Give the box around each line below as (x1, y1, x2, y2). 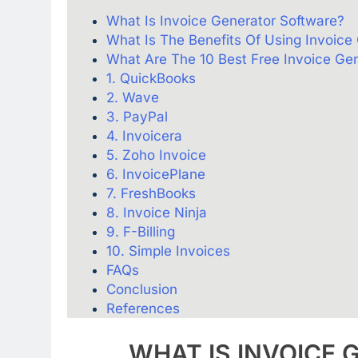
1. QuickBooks (105, 70, 196, 87)
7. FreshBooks (105, 185, 196, 202)
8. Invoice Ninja (105, 205, 207, 221)
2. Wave (105, 89, 159, 106)
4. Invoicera (105, 128, 182, 145)
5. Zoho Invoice (105, 147, 206, 164)
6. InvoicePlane (105, 166, 205, 183)
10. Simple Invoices (105, 243, 230, 260)
